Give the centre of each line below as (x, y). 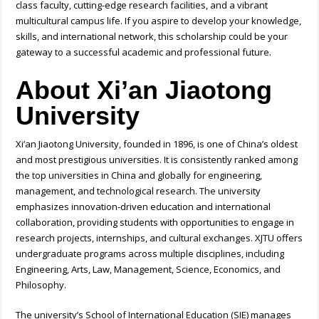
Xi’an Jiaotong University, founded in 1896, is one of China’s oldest (157, 144)
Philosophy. (41, 285)
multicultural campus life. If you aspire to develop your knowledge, (159, 21)
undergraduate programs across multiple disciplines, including (150, 254)
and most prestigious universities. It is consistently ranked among (157, 160)
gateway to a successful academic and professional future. (144, 52)
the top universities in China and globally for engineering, (139, 176)
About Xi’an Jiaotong (144, 90)
